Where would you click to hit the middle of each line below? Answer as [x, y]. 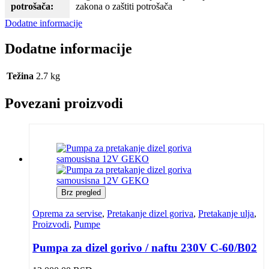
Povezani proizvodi [64, 103]
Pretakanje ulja [226, 213]
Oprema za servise [67, 213]
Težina [20, 76]
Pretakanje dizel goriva [150, 213]
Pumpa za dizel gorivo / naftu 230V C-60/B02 [145, 247]
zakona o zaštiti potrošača [124, 7]
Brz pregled [81, 192]
